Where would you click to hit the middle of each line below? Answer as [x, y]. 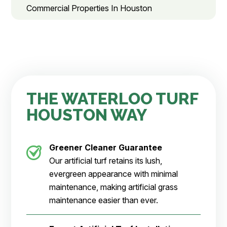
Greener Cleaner [84, 148]
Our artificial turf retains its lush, [106, 161]
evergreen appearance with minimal [114, 174]
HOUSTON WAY [87, 115]
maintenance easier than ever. [104, 200]
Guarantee [141, 148]
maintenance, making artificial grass [114, 187]
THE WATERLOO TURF [112, 99]
